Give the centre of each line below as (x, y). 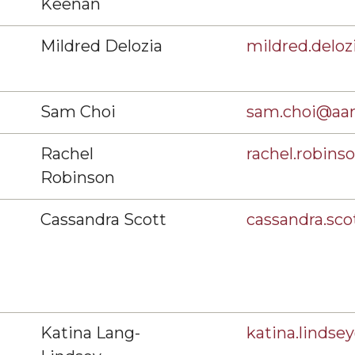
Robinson (78, 177)
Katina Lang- (90, 333)
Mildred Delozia (101, 46)
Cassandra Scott (103, 219)
